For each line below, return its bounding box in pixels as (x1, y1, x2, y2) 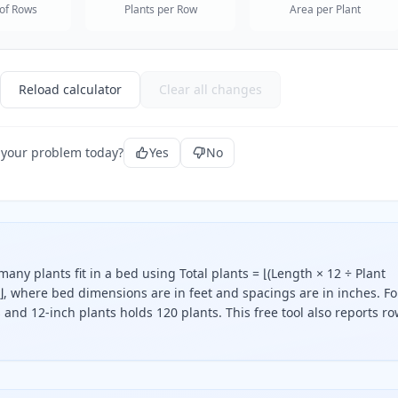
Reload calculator (19, 81, 122, 98)
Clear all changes (159, 81, 262, 98)
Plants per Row (123, 2, 197, 17)
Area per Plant (289, 2, 361, 17)
